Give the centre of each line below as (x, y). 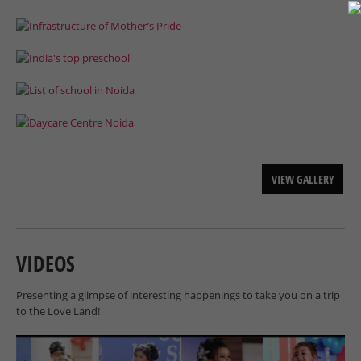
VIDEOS (46, 263)
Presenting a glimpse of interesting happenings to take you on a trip (178, 295)
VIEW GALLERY (303, 179)
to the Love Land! (58, 311)
